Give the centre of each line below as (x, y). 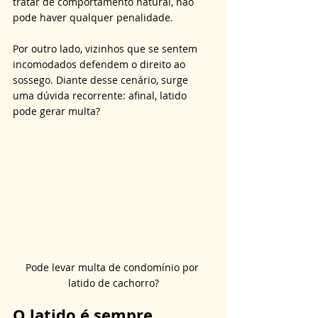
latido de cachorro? (114, 283)
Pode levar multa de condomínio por (114, 267)
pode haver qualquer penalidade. (94, 17)
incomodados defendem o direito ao (100, 64)
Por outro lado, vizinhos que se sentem (106, 49)
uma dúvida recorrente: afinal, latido (101, 95)
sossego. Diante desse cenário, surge (102, 80)
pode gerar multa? (56, 111)
